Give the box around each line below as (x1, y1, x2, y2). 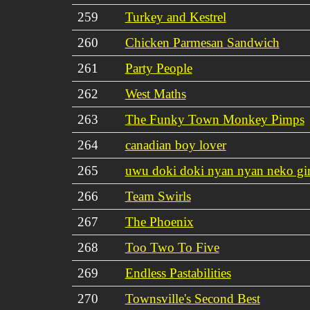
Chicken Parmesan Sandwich (125, 35, 280, 50)
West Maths (125, 86, 186, 101)
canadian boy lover (125, 137, 226, 152)
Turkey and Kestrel (125, 9, 226, 24)
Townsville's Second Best (125, 291, 260, 306)
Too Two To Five (125, 239, 219, 255)
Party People (125, 60, 192, 75)
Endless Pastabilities (125, 265, 231, 280)
